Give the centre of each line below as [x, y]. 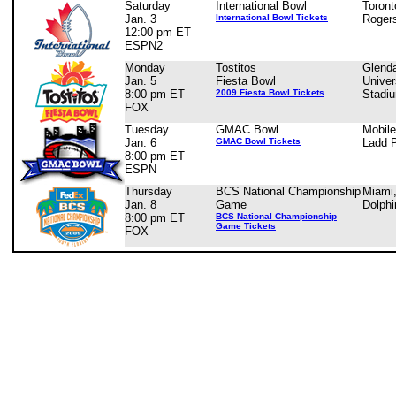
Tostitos [236, 68]
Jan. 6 [141, 143]
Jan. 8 [141, 205]
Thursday [148, 191]
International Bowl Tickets [272, 17]
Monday [145, 68]
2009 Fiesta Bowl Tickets [270, 92]
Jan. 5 [141, 81]
